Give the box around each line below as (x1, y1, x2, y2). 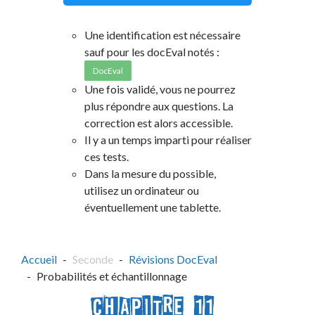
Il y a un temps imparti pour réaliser (84, 132, 252, 146)
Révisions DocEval (129, 252, 217, 266)
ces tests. (84, 149, 129, 163)
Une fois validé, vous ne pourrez (84, 82, 236, 96)
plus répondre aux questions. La (84, 98, 233, 112)
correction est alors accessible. (84, 115, 233, 129)
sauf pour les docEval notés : (84, 44, 219, 58)
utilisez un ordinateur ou (84, 183, 199, 197)
